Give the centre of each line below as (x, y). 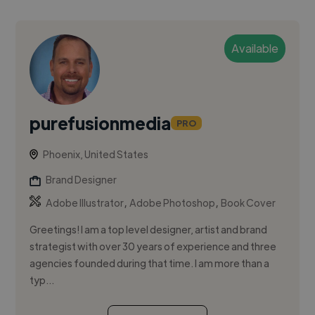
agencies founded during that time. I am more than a (150, 263)
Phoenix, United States (96, 154)
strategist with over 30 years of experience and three (153, 246)
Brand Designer (82, 180)
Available (255, 49)
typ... (42, 280)
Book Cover (249, 203)
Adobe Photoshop (173, 203)
